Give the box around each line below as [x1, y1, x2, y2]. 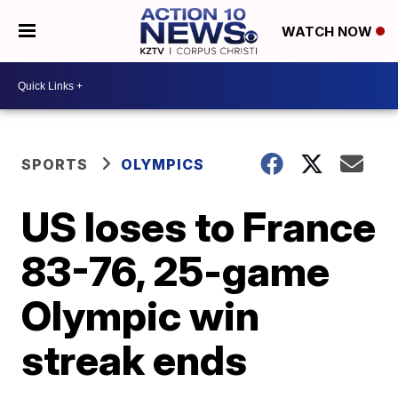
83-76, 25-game [21, 246, 330, 296]
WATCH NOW [281, 23, 376, 41]
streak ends [21, 335, 248, 385]
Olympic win [21, 291, 260, 340]
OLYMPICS [121, 155, 205, 173]
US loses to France [21, 202, 377, 251]
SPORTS [21, 155, 89, 173]
